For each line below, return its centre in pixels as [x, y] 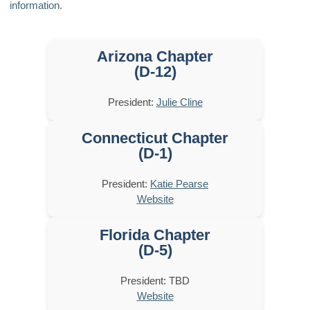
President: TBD [155, 280]
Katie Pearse [179, 183]
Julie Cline [179, 102]
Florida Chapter [155, 235]
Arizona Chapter [155, 56]
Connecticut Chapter [155, 138]
